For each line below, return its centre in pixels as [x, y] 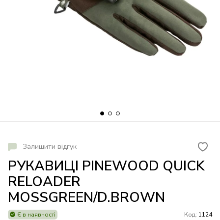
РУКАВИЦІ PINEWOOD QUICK [106, 166]
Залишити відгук [50, 147]
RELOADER [44, 182]
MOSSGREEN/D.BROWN [86, 198]
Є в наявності [36, 215]
